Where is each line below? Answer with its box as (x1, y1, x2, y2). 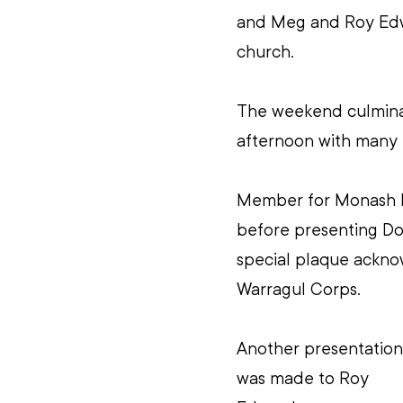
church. (237, 40, 294, 64)
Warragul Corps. (237, 277, 365, 301)
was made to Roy (237, 366, 373, 390)
